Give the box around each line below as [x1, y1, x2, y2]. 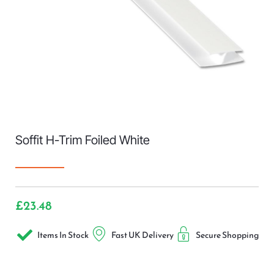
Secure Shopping [195, 229, 259, 242]
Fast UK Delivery [111, 229, 174, 242]
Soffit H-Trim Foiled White [15, 133, 150, 148]
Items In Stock [37, 229, 89, 242]
